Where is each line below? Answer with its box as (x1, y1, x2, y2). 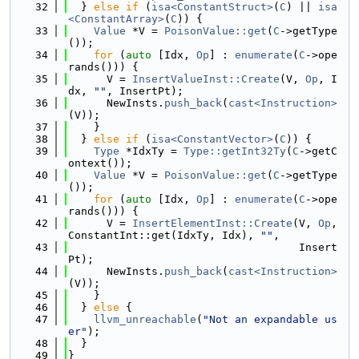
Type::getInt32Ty (184, 145, 286, 157)
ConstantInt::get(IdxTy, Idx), (68, 229, 260, 241)
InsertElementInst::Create (132, 217, 292, 229)
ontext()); (68, 157, 132, 169)
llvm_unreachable (94, 313, 196, 325)
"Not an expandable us (203, 313, 337, 325)
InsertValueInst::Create (132, 73, 280, 85)
